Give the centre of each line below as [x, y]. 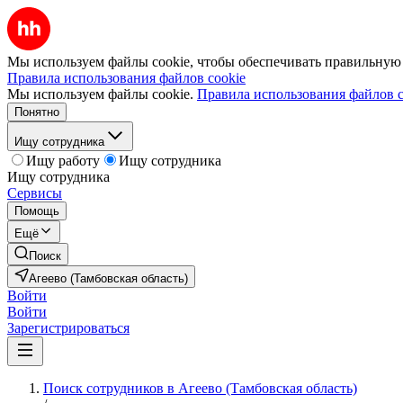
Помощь [37, 211]
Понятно [37, 112]
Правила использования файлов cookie [126, 78]
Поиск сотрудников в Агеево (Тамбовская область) [200, 388]
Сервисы [35, 193]
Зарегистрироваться [68, 328]
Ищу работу [63, 161]
